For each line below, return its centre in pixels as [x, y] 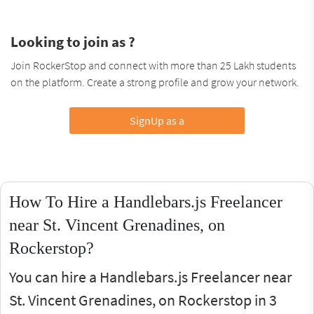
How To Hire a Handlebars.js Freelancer [146, 202]
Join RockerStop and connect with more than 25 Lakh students [153, 65]
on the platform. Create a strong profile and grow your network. [155, 82]
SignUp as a [157, 120]
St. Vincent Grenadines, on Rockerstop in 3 [143, 300]
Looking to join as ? [73, 41]
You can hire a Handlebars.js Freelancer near [151, 277]
